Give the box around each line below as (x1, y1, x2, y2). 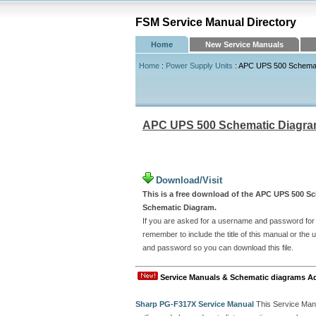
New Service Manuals (205, 40, 284, 49)
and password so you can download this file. (142, 243, 293, 252)
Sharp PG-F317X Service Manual (135, 300, 254, 309)
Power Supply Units (166, 61, 233, 70)
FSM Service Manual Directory (135, 16, 296, 28)
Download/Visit (156, 175, 222, 186)
